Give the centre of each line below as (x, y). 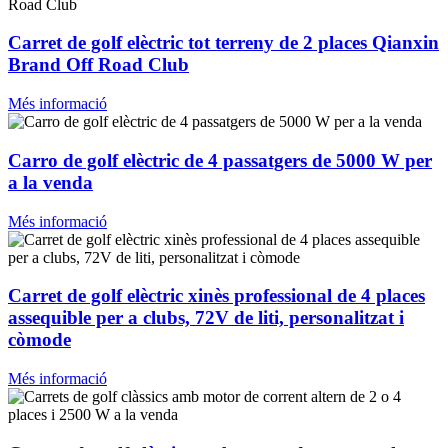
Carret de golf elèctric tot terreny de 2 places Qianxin (223, 43)
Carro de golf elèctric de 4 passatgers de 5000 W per (220, 160)
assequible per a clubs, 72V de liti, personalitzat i (206, 318)
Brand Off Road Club (98, 65)
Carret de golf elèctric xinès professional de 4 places (216, 296)
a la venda (50, 182)
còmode (39, 340)
